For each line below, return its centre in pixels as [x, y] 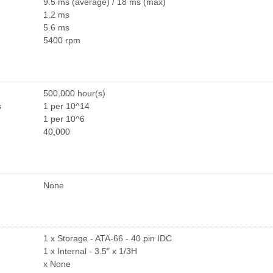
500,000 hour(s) [74, 94]
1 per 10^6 [64, 119]
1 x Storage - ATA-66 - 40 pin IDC [108, 239]
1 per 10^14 [66, 107]
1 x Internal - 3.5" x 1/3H [90, 252]
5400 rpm [62, 40]
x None [57, 264]
